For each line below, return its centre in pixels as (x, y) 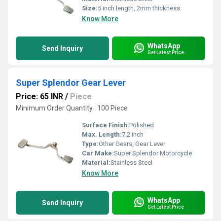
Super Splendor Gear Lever (71, 83)
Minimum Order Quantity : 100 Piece (72, 108)
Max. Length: (102, 134)
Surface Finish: (106, 125)
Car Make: (98, 153)
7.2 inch (133, 134)
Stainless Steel (131, 163)
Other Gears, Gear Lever (132, 144)
